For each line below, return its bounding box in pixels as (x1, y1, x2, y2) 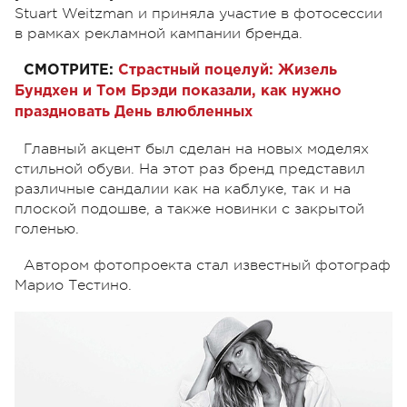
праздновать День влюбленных (15, 104, 253, 119)
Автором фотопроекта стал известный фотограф (24, 256, 391, 273)
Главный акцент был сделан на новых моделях (24, 140, 369, 157)
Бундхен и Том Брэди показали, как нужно (15, 84, 342, 98)
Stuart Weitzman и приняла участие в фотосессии (15, 5, 382, 22)
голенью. (15, 220, 79, 237)
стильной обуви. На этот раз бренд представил (15, 160, 365, 177)
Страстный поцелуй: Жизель (118, 63, 337, 77)
